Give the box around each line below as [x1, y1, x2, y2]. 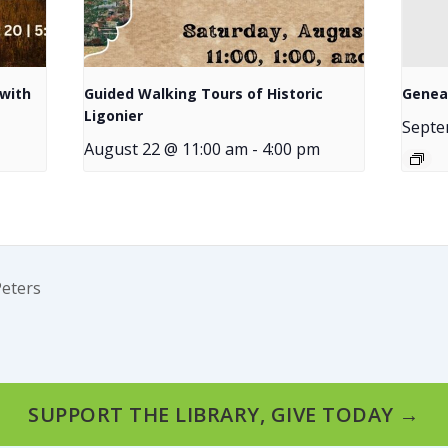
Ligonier [84, 105, 144, 125]
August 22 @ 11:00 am [84, 137, 249, 160]
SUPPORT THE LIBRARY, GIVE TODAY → [28, 401, 420, 429]
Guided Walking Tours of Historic [84, 83, 324, 103]
